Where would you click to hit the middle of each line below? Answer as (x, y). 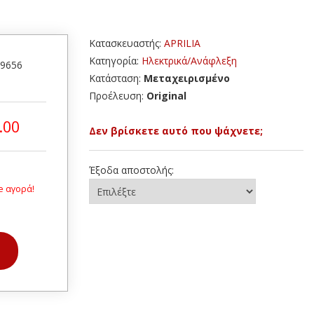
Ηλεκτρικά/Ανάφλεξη (189, 61)
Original (166, 96)
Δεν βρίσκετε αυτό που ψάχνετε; (176, 131)
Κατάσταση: (116, 78)
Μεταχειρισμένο (187, 78)
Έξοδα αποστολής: (131, 170)
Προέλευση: (118, 96)
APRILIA (182, 43)
